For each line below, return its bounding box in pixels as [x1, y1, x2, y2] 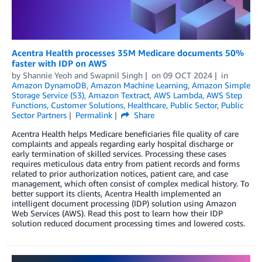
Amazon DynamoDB [12, 80, 87, 90]
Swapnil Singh [90, 70, 143, 80]
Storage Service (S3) [12, 89, 84, 100]
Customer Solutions [51, 99, 123, 110]
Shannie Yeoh [23, 70, 72, 80]
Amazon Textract [88, 89, 150, 100]
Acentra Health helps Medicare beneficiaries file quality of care [12, 128, 239, 139]
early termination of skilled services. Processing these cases [12, 148, 226, 158]
